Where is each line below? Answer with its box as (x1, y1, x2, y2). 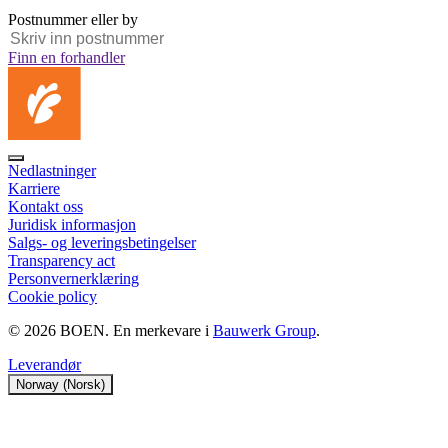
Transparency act (8, 251, 115, 269)
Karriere (8, 179, 60, 197)
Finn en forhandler (8, 48, 125, 66)
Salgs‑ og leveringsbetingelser (8, 233, 196, 251)
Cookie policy (8, 287, 97, 305)
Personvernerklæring (8, 269, 139, 287)
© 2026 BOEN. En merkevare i (8, 321, 213, 339)
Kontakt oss (8, 197, 83, 215)
